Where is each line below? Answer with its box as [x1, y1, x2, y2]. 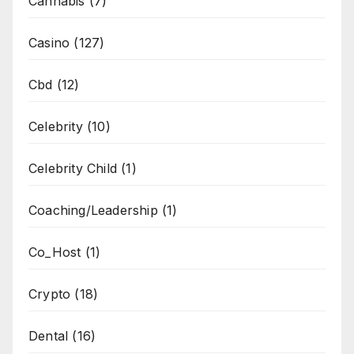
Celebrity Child [28, 160, 117, 176]
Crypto [28, 285, 71, 302]
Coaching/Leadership [28, 201, 158, 218]
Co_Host [28, 243, 81, 260]
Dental [28, 327, 69, 344]
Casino [28, 34, 70, 51]
